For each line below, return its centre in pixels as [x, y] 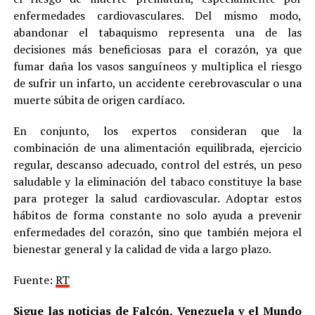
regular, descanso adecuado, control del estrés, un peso [157, 165]
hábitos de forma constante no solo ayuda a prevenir [157, 216]
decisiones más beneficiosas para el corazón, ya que [157, 50]
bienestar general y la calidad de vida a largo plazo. [142, 249]
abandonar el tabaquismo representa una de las [157, 33]
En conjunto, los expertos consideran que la [157, 131]
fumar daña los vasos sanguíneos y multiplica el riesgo [157, 66]
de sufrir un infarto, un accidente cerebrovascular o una [157, 83]
